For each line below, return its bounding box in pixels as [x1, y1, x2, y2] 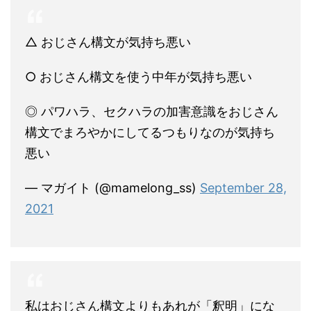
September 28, [200, 180, 287, 196]
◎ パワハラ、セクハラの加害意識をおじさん [25, 104, 278, 119]
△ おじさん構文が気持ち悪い [25, 35, 191, 50]
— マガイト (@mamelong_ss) [25, 180, 200, 196]
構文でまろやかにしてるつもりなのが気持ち [25, 125, 275, 140]
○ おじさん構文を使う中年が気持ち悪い [25, 69, 252, 85]
